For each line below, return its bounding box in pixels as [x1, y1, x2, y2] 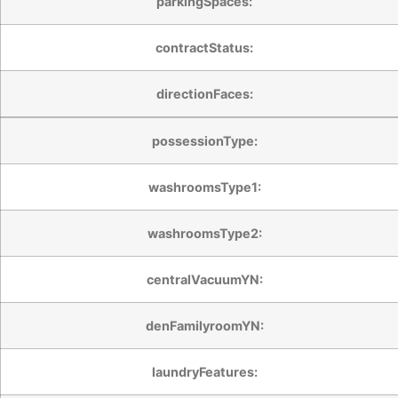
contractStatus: [155, 39, 253, 55]
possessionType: [151, 132, 258, 148]
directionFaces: [155, 85, 253, 101]
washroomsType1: [147, 179, 261, 195]
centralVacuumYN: [146, 271, 263, 287]
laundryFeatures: [151, 363, 258, 379]
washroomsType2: [147, 225, 262, 241]
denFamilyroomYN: [145, 317, 264, 333]
